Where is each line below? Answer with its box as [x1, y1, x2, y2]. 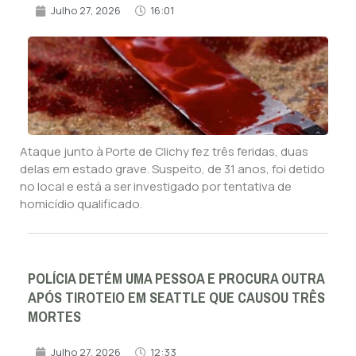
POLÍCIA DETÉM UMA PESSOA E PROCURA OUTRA [28, 265, 324, 293]
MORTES [28, 304, 81, 331]
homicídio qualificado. [20, 195, 142, 213]
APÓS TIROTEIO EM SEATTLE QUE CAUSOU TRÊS [28, 284, 325, 312]
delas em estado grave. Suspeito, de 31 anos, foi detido [20, 161, 325, 178]
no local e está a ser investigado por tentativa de [20, 178, 292, 195]
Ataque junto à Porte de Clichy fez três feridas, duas [20, 143, 308, 161]
